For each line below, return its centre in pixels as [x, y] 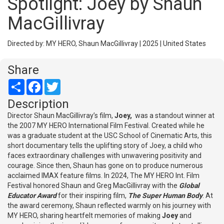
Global [188, 186]
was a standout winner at [174, 116]
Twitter [72, 83]
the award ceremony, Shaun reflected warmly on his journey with [109, 206]
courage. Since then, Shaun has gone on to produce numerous [105, 166]
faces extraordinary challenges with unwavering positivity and [104, 156]
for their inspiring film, [92, 196]
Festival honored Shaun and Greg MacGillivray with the [92, 186]
